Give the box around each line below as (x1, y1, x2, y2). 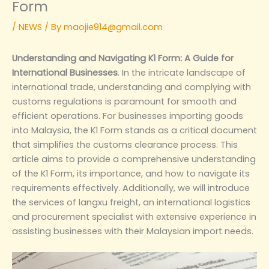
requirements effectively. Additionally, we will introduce (12, 182, 250, 194)
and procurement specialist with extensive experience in (12, 211, 256, 223)
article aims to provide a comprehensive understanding (12, 153, 256, 165)
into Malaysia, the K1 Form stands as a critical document (12, 124, 257, 136)
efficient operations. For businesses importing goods (12, 110, 243, 122)
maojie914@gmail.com (64, 20, 163, 33)
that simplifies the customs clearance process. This (12, 139, 238, 151)
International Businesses (12, 67, 118, 79)
